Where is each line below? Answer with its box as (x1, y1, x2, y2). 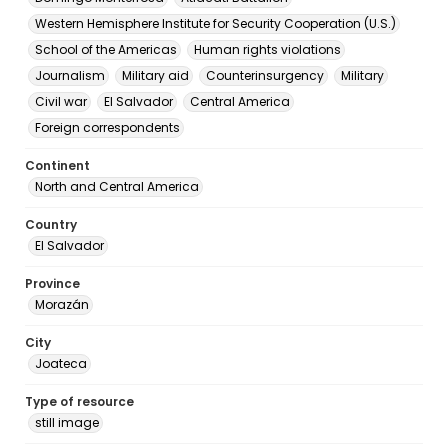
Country (25, 216, 77, 233)
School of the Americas (35, 41, 177, 58)
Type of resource (25, 393, 134, 410)
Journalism (35, 67, 105, 84)
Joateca (35, 355, 87, 372)
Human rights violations (194, 41, 341, 58)
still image (35, 414, 99, 431)
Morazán (35, 296, 89, 313)
